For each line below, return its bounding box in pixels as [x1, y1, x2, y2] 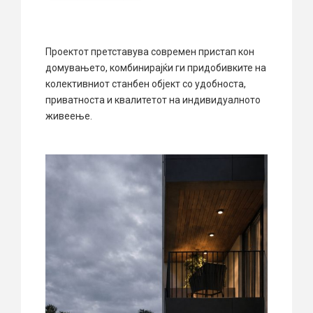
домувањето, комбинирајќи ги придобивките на [45, 62, 266, 74]
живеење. [45, 110, 92, 122]
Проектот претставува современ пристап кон [45, 46, 254, 58]
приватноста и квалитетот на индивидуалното [45, 94, 261, 106]
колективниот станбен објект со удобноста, [45, 78, 246, 90]
